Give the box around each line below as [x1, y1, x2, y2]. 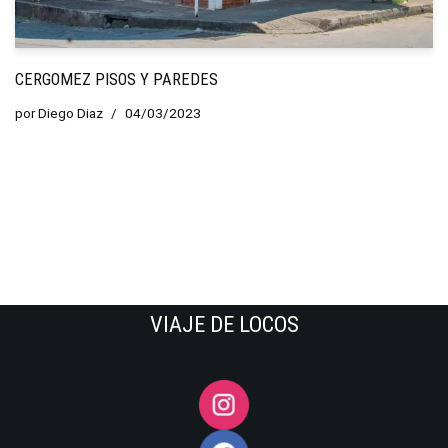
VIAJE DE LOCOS [149, 311, 299, 337]
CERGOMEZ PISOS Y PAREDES [15, 69, 218, 89]
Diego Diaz [38, 104, 103, 121]
